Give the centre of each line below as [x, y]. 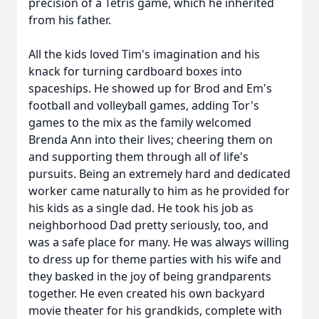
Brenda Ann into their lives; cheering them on [151, 140]
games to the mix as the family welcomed [140, 122]
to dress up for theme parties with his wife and [155, 259]
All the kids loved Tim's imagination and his [144, 54]
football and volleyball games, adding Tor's [144, 105]
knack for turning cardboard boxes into [135, 71]
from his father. [70, 20]
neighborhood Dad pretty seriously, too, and [148, 225]
